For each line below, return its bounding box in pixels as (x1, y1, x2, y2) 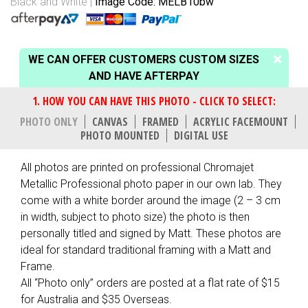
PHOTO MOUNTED (80, 127, 159, 143)
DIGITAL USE (173, 127, 228, 143)
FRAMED (142, 113, 179, 129)
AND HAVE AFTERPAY (88, 69, 199, 82)
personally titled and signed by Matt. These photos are (21, 226, 281, 240)
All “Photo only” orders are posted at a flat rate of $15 (21, 276, 280, 289)
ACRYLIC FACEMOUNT (192, 113, 288, 129)
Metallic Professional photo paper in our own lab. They (21, 177, 282, 190)
